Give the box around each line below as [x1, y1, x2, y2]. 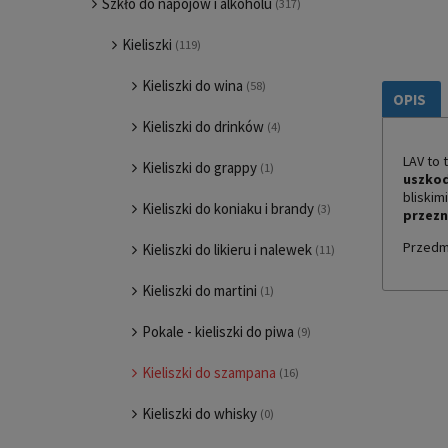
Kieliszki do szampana [142, 363, 276, 382]
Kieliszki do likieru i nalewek [142, 240, 312, 259]
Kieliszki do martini [142, 281, 257, 300]
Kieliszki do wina [142, 76, 243, 95]
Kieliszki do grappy [142, 158, 257, 177]
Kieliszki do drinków [142, 117, 264, 136]
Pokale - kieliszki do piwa [142, 322, 294, 341]
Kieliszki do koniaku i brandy [142, 199, 314, 218]
